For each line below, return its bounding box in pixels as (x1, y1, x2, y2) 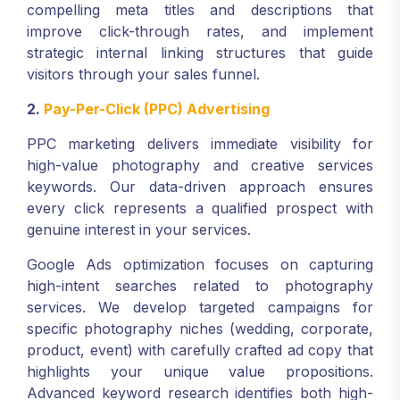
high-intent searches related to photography (27, 277, 373, 295)
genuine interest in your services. (27, 221, 251, 238)
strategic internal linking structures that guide (27, 44, 373, 62)
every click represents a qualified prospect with (27, 199, 373, 217)
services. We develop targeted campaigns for (27, 298, 373, 316)
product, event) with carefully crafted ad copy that (27, 341, 373, 359)
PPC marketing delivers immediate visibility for (27, 135, 373, 153)
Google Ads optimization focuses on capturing (27, 255, 373, 273)
